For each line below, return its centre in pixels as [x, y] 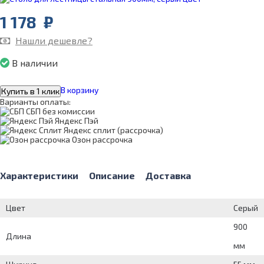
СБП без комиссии [60, 111]
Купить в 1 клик [30, 91]
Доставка [168, 176]
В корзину [80, 90]
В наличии [35, 62]
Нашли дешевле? [54, 41]
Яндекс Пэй [77, 121]
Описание [112, 176]
